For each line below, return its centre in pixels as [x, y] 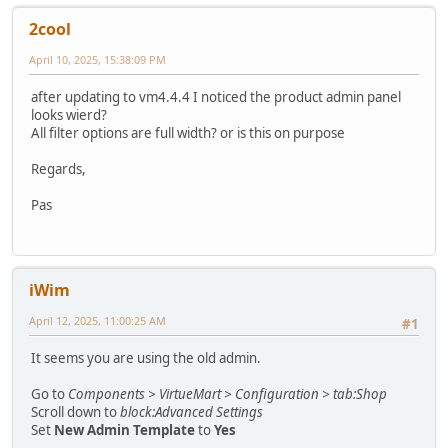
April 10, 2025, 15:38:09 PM [97, 59]
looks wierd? [69, 114]
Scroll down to [75, 412]
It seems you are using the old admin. [146, 358]
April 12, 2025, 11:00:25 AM [97, 321]
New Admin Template [124, 430]
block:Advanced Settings [191, 412]
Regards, [58, 168]
